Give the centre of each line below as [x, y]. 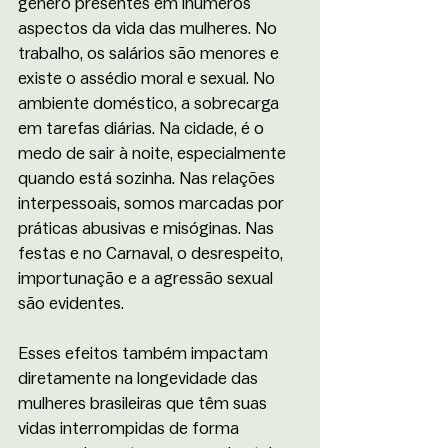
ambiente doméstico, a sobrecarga [150, 104]
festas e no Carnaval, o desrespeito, [152, 254]
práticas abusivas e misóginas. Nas [148, 229]
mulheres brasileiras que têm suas [144, 404]
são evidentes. [71, 304]
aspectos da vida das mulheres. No [149, 29]
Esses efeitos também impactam [145, 354]
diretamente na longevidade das [140, 379]
